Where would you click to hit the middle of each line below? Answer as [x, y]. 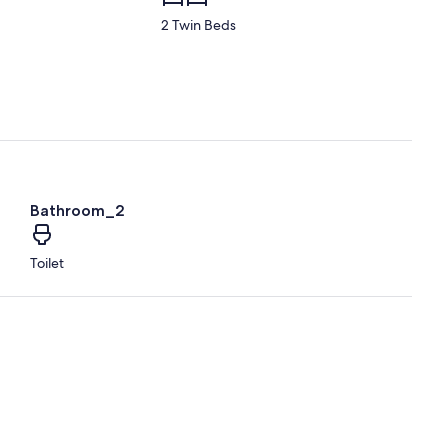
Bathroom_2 [77, 211]
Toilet [47, 262]
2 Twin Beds [199, 25]
